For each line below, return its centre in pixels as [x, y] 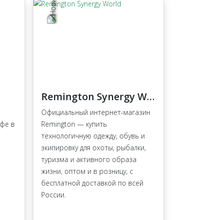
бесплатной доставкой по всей [92, 183]
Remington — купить [74, 124]
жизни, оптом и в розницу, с [87, 171]
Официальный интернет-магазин [96, 112]
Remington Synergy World [151, 97]
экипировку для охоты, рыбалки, [94, 148]
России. [54, 195]
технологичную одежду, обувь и [93, 136]
